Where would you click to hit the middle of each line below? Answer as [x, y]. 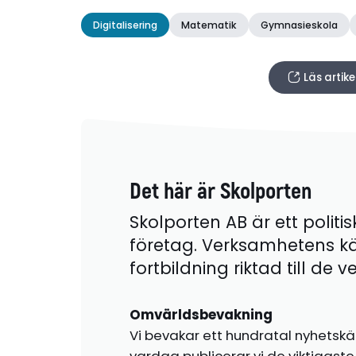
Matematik [209, 25]
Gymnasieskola [300, 25]
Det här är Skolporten [220, 191]
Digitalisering [126, 25]
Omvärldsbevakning [201, 315]
